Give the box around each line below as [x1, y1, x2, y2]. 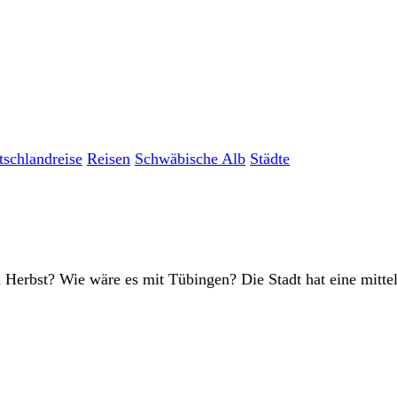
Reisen [87, 150, 130, 168]
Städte [250, 150, 290, 168]
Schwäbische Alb [135, 150, 245, 168]
